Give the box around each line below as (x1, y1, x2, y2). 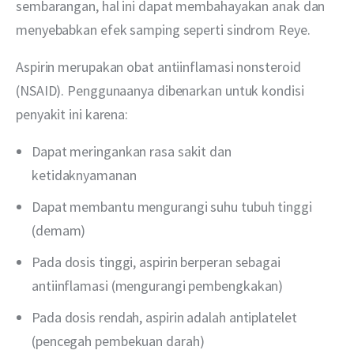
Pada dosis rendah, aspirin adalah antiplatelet (32, 307, 297, 326)
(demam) (32, 220, 86, 239)
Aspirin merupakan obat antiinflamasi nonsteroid (16, 57, 304, 76)
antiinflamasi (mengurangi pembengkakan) (32, 276, 284, 295)
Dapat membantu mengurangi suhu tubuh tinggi (32, 197, 312, 216)
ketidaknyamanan (32, 166, 137, 185)
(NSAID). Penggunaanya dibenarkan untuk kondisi (16, 81, 307, 100)
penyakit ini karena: (16, 104, 129, 123)
